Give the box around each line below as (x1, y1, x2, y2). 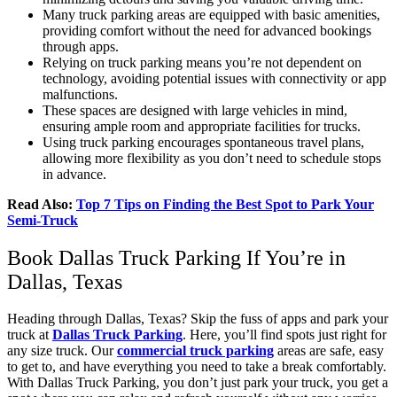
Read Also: (7, 196, 76, 212)
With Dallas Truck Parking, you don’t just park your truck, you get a (7, 375, 388, 391)
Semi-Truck (7, 212, 78, 228)
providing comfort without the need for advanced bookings (43, 22, 371, 38)
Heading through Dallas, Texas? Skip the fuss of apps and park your (7, 311, 388, 327)
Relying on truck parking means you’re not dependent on (43, 54, 362, 70)
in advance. (43, 166, 106, 182)
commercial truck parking (117, 343, 274, 359)
